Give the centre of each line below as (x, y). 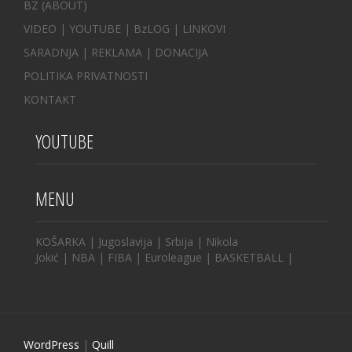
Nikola (222, 241)
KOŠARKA (62, 241)
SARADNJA (51, 52)
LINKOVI (204, 28)
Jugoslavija (127, 241)
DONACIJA (181, 52)
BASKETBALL (251, 257)
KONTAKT (50, 99)
